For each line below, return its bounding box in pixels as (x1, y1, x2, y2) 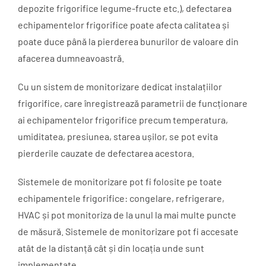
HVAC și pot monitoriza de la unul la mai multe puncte (18, 209, 236, 221)
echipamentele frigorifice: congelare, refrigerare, (18, 192, 224, 204)
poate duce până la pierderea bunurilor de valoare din (18, 36, 239, 47)
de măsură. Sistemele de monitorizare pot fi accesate (18, 226, 239, 237)
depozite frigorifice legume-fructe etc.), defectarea (18, 2, 232, 14)
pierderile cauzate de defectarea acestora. (18, 147, 194, 159)
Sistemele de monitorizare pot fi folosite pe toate (18, 176, 222, 188)
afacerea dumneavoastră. (18, 52, 124, 64)
